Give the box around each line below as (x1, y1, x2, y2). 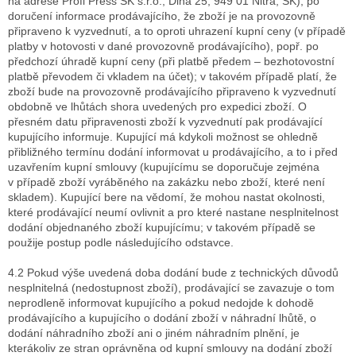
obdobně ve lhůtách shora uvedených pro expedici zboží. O (8, 100, 307, 114)
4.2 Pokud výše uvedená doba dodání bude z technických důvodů (8, 266, 339, 280)
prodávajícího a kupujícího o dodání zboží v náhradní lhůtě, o (8, 311, 316, 325)
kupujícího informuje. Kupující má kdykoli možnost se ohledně (8, 130, 318, 144)
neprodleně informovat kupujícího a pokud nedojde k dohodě (8, 296, 314, 310)
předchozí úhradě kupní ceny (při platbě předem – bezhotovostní (8, 55, 335, 68)
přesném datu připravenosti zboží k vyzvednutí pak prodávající (8, 115, 323, 129)
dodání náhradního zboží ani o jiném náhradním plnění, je (8, 327, 300, 340)
